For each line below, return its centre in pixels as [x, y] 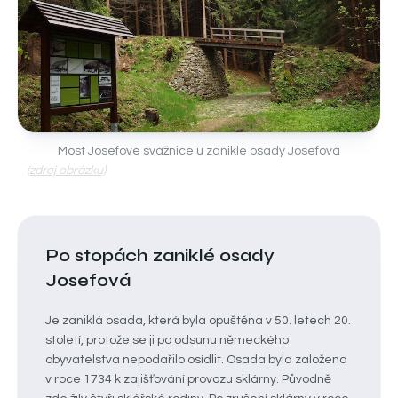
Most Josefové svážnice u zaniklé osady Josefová [199, 151]
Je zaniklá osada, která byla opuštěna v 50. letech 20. [198, 321]
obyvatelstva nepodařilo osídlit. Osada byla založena [196, 360]
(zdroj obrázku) [66, 171]
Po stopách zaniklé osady [160, 255]
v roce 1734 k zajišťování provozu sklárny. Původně [188, 379]
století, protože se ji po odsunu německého [167, 340]
